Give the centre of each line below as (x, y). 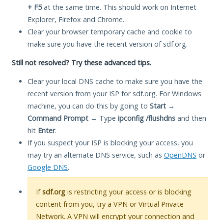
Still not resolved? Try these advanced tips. (82, 62)
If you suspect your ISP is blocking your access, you (110, 142)
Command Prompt (58, 118)
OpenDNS (180, 155)
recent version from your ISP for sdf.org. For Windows (114, 93)
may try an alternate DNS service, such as (96, 155)
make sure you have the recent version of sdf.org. (108, 44)
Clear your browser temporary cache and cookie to (110, 31)
